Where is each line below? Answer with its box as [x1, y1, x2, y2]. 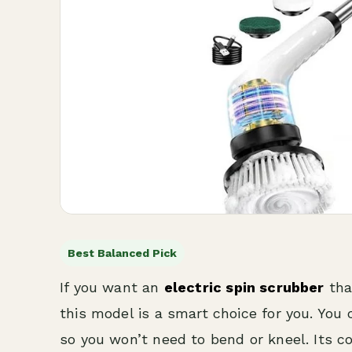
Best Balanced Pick [68, 247, 177, 259]
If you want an [60, 279, 164, 295]
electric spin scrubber [163, 279, 324, 295]
